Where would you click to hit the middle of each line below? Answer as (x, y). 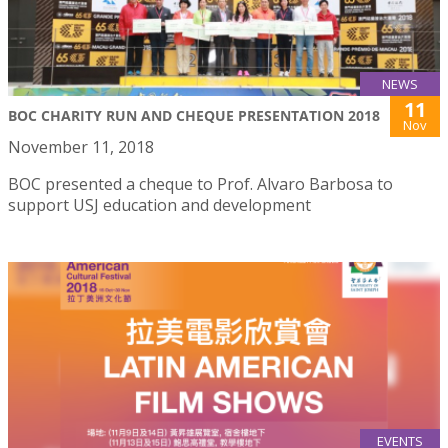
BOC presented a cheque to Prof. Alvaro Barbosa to (200, 184)
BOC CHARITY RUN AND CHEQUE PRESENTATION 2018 (194, 116)
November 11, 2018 (81, 147)
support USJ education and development (159, 205)
